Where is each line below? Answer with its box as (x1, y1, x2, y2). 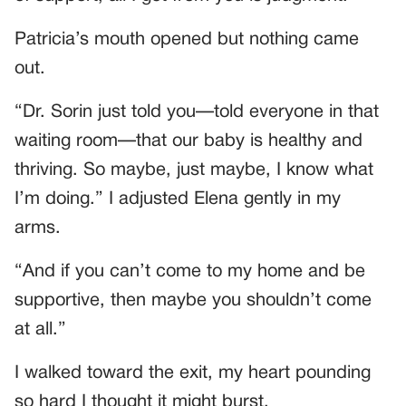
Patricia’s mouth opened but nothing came (14, 31, 359, 48)
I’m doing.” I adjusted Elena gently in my (14, 190, 341, 208)
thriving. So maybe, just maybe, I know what (14, 161, 373, 179)
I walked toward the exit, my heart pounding (14, 364, 371, 382)
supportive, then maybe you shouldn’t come (14, 292, 372, 309)
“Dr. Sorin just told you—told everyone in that (14, 103, 379, 121)
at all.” (14, 321, 66, 338)
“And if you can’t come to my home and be (14, 263, 365, 280)
